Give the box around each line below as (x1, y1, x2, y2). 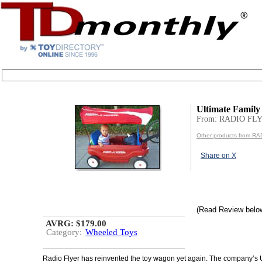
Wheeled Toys (85, 227, 137, 237)
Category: (46, 227, 82, 237)
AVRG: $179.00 (46, 219, 106, 228)
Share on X (201, 151, 236, 160)
